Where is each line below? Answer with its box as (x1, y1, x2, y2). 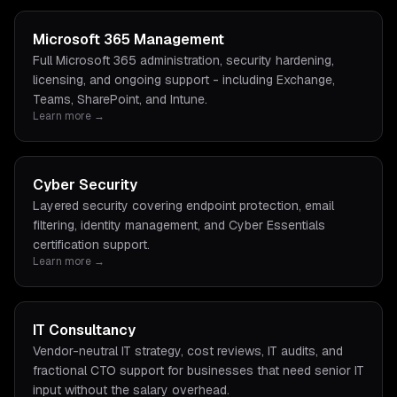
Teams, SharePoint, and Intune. (33, 91, 207, 107)
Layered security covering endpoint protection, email (33, 198, 334, 214)
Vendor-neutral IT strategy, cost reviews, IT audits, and (33, 343, 343, 359)
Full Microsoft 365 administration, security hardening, (33, 52, 334, 68)
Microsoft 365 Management (33, 30, 224, 49)
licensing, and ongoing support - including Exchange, (33, 72, 335, 88)
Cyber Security (33, 175, 137, 194)
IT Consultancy (33, 321, 136, 339)
